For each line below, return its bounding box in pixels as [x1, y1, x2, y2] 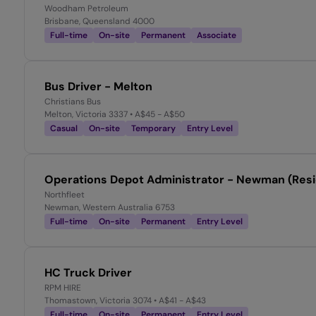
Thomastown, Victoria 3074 [44, 295, 152, 307]
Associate [197, 30, 236, 42]
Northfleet [44, 189, 85, 201]
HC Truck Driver [44, 265, 132, 281]
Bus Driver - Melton [44, 79, 152, 95]
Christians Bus [44, 96, 101, 108]
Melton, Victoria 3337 [44, 109, 128, 121]
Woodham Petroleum [44, 3, 128, 15]
